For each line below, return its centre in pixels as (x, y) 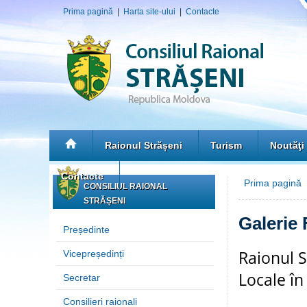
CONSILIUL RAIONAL (125, 186)
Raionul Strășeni (144, 145)
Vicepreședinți (94, 254)
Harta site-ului (149, 12)
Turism (226, 145)
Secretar (82, 278)
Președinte (86, 230)
